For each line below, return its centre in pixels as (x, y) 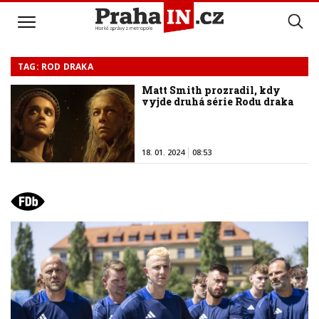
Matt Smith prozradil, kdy (211, 90)
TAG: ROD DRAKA (56, 67)
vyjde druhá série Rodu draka (218, 101)
